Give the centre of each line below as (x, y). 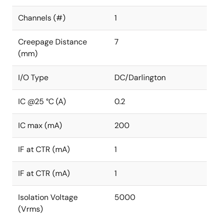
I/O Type (33, 77)
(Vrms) (31, 209)
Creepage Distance (53, 42)
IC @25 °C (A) (42, 101)
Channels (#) (42, 18)
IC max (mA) (40, 125)
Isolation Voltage (48, 197)
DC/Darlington (140, 77)
